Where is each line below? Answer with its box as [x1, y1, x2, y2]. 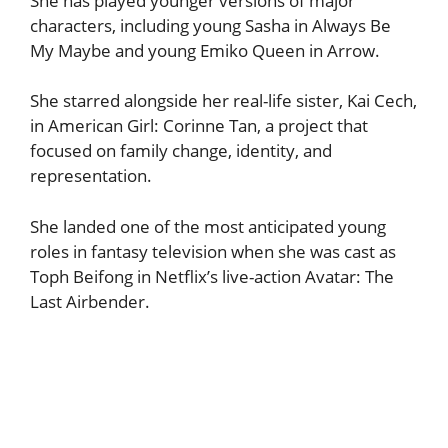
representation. [30, 164, 152, 188]
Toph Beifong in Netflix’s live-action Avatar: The [30, 264, 394, 288]
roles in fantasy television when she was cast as [30, 239, 396, 263]
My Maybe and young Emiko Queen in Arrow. [30, 38, 380, 62]
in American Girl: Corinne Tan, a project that [30, 114, 368, 138]
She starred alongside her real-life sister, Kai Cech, [30, 89, 417, 113]
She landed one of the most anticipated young [30, 214, 386, 238]
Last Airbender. [30, 289, 150, 313]
